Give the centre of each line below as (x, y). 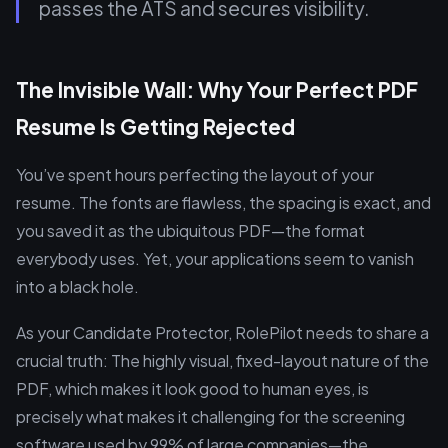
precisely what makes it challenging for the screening (210, 416)
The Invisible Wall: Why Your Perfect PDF (217, 89)
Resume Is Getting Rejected (155, 126)
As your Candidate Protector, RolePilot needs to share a (222, 332)
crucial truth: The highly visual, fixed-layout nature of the (222, 360)
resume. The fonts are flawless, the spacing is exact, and (223, 202)
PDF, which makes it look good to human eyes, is (192, 388)
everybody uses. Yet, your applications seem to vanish (215, 258)
